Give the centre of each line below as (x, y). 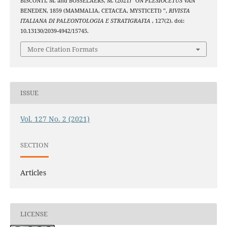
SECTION (34, 145)
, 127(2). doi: (168, 21)
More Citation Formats (63, 49)
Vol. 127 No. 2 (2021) (55, 119)
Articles (33, 172)
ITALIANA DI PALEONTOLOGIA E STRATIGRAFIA (86, 21)
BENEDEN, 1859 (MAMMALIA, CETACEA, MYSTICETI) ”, (94, 11)
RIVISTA (179, 11)
